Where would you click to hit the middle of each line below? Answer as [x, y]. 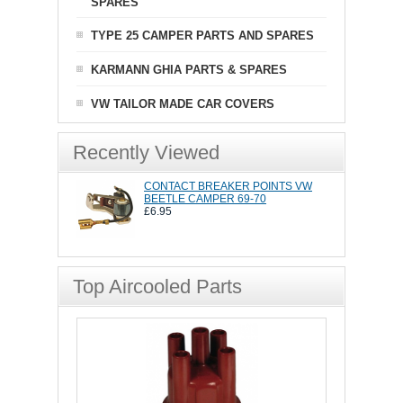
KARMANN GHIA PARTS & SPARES [189, 70]
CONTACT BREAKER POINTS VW [228, 187]
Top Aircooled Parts [157, 287]
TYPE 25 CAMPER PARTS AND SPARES [202, 36]
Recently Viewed [146, 153]
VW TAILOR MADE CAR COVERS [183, 104]
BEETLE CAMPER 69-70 [205, 199]
